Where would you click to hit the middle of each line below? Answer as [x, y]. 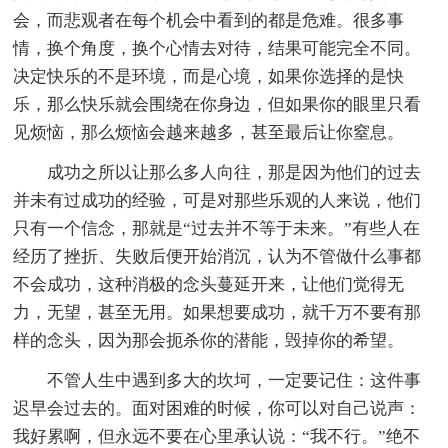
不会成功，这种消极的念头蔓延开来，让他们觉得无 [209, 284]
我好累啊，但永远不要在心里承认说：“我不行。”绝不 [217, 436]
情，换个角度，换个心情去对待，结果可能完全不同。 [217, 48]
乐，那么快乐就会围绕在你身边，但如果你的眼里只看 [217, 104]
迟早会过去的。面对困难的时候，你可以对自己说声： [217, 408]
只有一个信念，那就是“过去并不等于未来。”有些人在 [217, 228]
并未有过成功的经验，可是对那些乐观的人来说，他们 [217, 200]
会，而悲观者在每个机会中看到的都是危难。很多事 [209, 20]
